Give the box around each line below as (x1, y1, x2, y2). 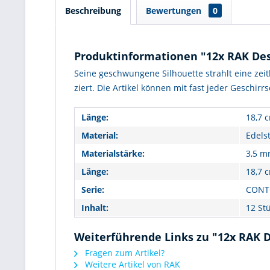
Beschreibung (65, 4, 121, 16)
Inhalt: (81, 201, 108, 213)
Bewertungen (146, 4, 204, 16)
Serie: (81, 183, 104, 195)
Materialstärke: (81, 147, 145, 159)
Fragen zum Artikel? (83, 246, 165, 259)
